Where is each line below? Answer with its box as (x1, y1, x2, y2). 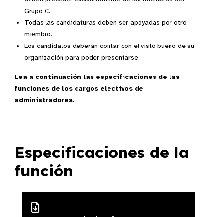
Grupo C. (24, 7, 50, 15)
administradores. (15, 96, 75, 104)
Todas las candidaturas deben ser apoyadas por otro (24, 18, 186, 27)
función (15, 161, 73, 180)
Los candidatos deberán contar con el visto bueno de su (24, 42, 194, 50)
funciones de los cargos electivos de (15, 84, 143, 93)
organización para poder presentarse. (24, 53, 139, 62)
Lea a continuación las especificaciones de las (15, 73, 180, 81)
